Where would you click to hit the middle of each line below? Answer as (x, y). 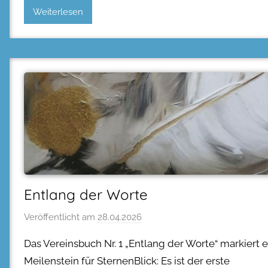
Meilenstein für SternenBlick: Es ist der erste (127, 261)
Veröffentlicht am (61, 217)
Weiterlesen (58, 12)
